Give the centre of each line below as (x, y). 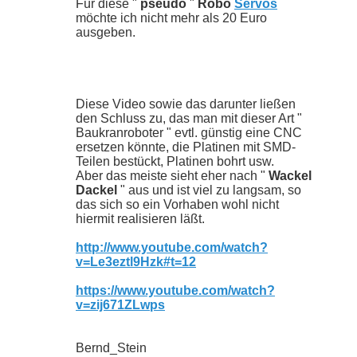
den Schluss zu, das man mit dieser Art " (189, 118)
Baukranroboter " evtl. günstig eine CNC (189, 132)
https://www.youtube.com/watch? (175, 290)
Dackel (96, 190)
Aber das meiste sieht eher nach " (172, 175)
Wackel (290, 175)
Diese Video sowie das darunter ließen (186, 104)
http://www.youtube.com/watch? (172, 247)
